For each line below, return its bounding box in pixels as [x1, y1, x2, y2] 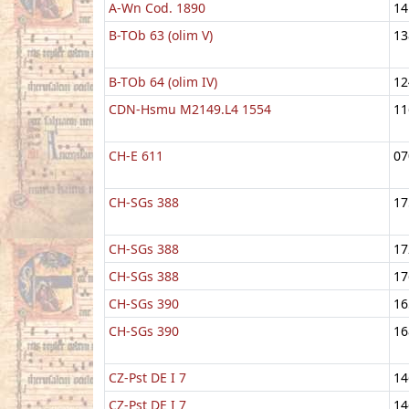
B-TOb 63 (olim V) [109, 26, 213, 44]
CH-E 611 [109, 146, 163, 164]
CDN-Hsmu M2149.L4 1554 [109, 100, 271, 118]
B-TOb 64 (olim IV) [109, 72, 217, 90]
